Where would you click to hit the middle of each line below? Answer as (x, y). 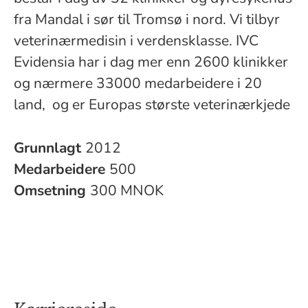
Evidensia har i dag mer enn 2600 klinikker (151, 62)
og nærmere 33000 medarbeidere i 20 (138, 83)
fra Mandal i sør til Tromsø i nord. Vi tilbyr (147, 19)
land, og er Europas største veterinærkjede (152, 104)
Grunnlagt (49, 148)
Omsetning (52, 190)
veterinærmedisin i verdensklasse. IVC (136, 41)
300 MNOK (127, 190)
